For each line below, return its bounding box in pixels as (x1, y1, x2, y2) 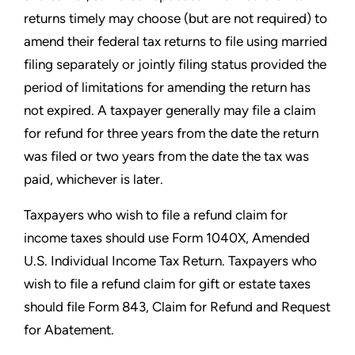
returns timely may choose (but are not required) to (24, 10, 327, 26)
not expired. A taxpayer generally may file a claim (24, 102, 315, 118)
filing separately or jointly (24, 56, 178, 72)
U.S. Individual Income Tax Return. (24, 253, 228, 269)
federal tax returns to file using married (97, 33, 327, 49)
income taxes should (24, 230, 148, 246)
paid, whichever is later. (24, 171, 163, 187)
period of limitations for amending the (24, 79, 251, 95)
